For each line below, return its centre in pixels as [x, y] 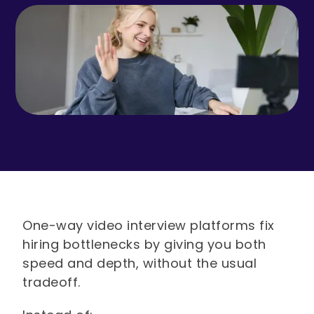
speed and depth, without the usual [140, 264]
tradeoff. [54, 282]
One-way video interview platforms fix [149, 226]
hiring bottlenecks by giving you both [144, 245]
